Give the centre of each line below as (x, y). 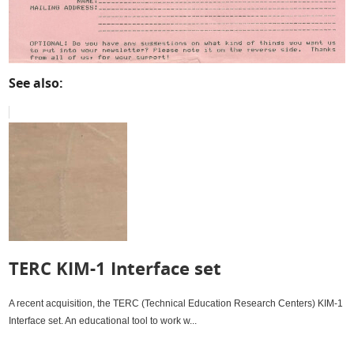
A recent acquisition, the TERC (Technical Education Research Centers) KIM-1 (176, 303)
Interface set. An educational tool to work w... (103, 320)
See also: (36, 83)
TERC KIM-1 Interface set (115, 268)
